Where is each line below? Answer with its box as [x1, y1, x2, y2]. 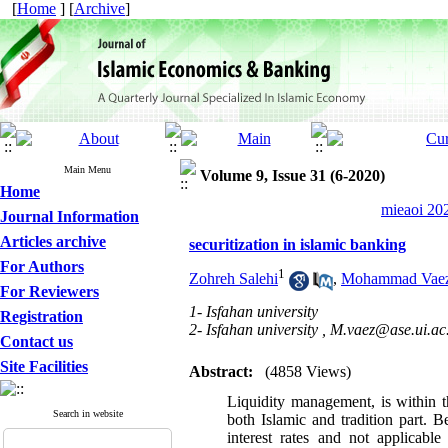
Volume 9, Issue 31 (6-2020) [200, 167, 385, 184]
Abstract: [189, 363, 253, 380]
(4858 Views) [265, 363, 351, 380]
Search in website [52, 408, 123, 419]
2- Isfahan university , [189, 321, 330, 338]
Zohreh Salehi [189, 270, 278, 288]
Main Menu [64, 164, 111, 175]
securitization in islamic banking [189, 236, 406, 253]
